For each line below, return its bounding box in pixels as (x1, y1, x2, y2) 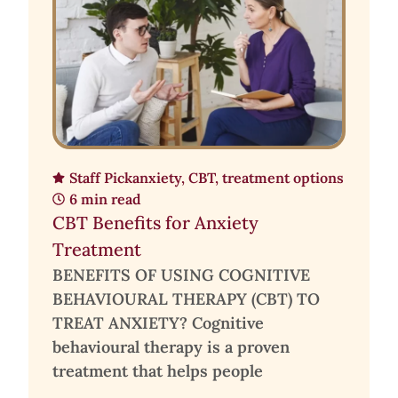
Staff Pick (69, 169, 132, 187)
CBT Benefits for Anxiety (52, 211, 259, 235)
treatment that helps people (52, 361, 263, 382)
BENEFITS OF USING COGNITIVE (52, 265, 310, 286)
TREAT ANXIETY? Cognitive (52, 313, 264, 334)
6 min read (69, 190, 141, 209)
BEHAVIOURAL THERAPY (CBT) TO (52, 289, 320, 310)
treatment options (222, 169, 344, 187)
